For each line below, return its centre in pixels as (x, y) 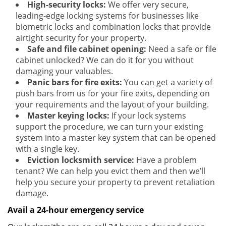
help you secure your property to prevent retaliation (115, 182)
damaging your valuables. (64, 71)
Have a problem (165, 160)
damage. (32, 193)
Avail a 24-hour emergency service (76, 210)
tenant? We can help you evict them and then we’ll (110, 171)
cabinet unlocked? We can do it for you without (105, 60)
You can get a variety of (167, 82)
